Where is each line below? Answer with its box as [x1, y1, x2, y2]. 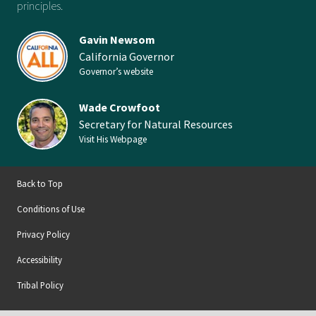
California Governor [79, 49, 174, 63]
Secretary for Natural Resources [79, 117, 233, 131]
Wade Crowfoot [79, 100, 160, 114]
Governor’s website [79, 66, 153, 78]
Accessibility [17, 254, 62, 265]
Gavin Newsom [79, 32, 155, 47]
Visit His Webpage [79, 133, 147, 145]
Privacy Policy [17, 229, 70, 240]
